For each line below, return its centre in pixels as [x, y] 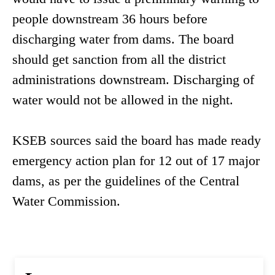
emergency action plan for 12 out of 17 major [136, 161]
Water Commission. [66, 201]
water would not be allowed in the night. [123, 100]
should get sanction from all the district [119, 60]
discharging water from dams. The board [123, 39]
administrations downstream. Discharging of [133, 80]
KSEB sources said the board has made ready [137, 141]
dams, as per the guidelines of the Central [126, 181]
